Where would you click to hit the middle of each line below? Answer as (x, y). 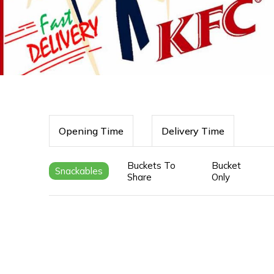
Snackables (79, 171)
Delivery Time (193, 131)
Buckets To (151, 165)
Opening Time (91, 131)
